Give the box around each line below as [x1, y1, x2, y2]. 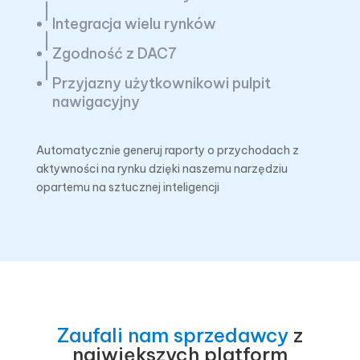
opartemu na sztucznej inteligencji [35, 179, 219, 194]
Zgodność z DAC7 [51, 43, 177, 63]
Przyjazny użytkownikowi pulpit [51, 73, 271, 92]
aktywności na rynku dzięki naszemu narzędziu [35, 161, 288, 176]
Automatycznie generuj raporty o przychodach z [35, 142, 299, 157]
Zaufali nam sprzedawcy [56, 322, 288, 347]
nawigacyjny [51, 92, 140, 111]
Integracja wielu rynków [51, 14, 216, 33]
